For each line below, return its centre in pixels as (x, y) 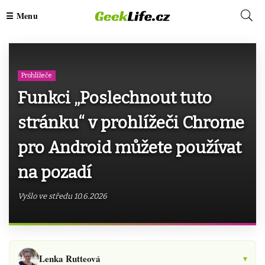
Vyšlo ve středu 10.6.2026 (62, 196)
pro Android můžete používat (130, 148)
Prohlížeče (37, 75)
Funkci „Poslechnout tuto (115, 98)
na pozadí (55, 172)
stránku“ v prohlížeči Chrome (131, 123)
